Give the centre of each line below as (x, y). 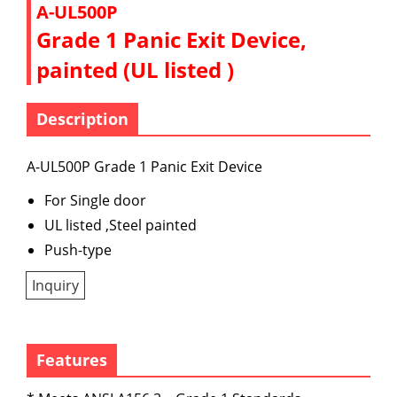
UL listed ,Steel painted (121, 225)
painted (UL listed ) (135, 69)
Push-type (78, 249)
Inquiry (55, 285)
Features (72, 359)
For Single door (95, 200)
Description (82, 118)
